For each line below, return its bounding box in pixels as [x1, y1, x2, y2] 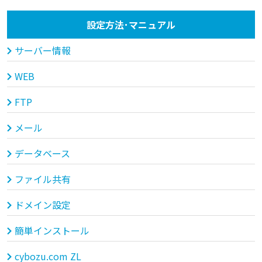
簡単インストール [14, 223, 89, 238]
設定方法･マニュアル [87, 17, 175, 32]
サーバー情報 [14, 43, 71, 58]
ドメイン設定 [14, 198, 71, 212]
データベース [14, 146, 70, 161]
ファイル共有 [14, 172, 71, 187]
